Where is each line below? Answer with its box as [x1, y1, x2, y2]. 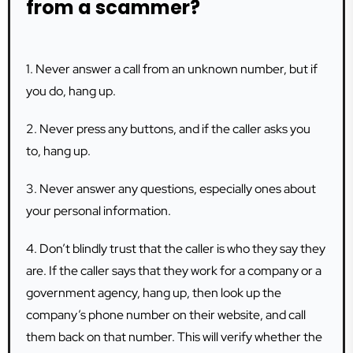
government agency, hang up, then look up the [26, 284, 281, 301]
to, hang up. [26, 143, 91, 159]
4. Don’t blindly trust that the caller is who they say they [26, 240, 325, 257]
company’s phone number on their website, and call [26, 307, 306, 323]
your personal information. [26, 203, 171, 219]
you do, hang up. [26, 83, 116, 99]
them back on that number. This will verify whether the [26, 329, 322, 345]
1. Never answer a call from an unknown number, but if [26, 61, 318, 77]
